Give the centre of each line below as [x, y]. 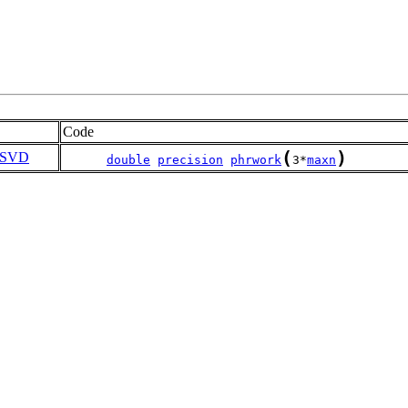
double [128, 160]
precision [190, 160]
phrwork [256, 160]
